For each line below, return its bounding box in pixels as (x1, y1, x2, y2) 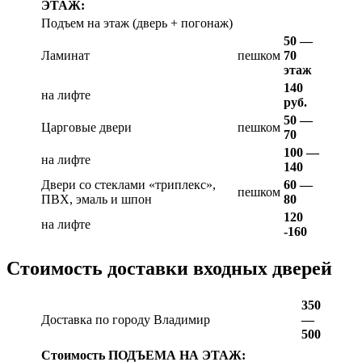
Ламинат (41, 48, 90, 63)
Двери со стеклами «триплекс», (41, 178, 216, 192)
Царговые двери (41, 120, 132, 135)
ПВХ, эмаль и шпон (41, 192, 152, 207)
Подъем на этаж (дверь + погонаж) (41, 16, 233, 31)
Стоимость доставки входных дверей (6, 257, 332, 279)
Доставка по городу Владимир (41, 312, 210, 326)
